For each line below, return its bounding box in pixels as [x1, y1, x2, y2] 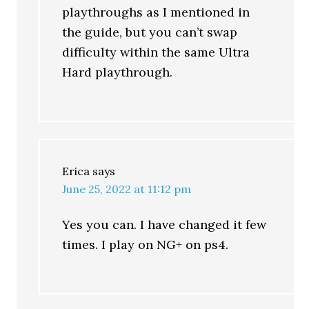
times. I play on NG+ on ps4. [62, 237, 229, 252]
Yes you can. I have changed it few [62, 217, 267, 232]
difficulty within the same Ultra [62, 44, 250, 60]
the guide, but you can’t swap [62, 24, 238, 40]
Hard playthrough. [62, 64, 173, 80]
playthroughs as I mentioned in [62, 4, 250, 20]
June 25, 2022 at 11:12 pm [62, 182, 192, 196]
